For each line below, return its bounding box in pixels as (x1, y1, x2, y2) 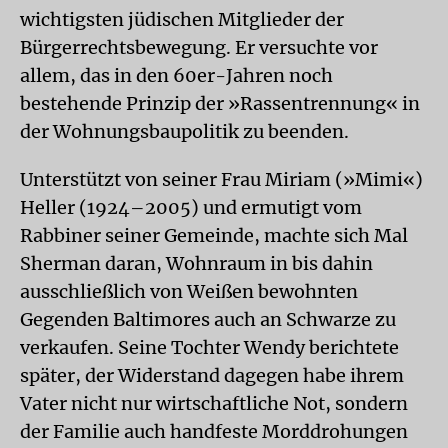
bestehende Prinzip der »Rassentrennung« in (20, 91, 420, 115)
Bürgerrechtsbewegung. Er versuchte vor (20, 35, 378, 59)
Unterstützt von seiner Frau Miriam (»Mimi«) (20, 167, 423, 191)
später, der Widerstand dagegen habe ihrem (20, 363, 404, 387)
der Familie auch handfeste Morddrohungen (20, 419, 408, 443)
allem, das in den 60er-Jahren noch (20, 63, 333, 87)
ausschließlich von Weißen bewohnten (20, 279, 358, 303)
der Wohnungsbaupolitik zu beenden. (20, 119, 349, 143)
